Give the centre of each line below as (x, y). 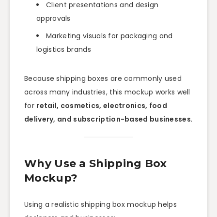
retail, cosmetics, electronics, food (102, 106)
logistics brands (64, 50)
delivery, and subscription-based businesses (108, 119)
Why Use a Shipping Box (96, 163)
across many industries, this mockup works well (107, 92)
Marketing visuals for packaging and (109, 36)
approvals (54, 19)
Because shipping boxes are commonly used (103, 79)
